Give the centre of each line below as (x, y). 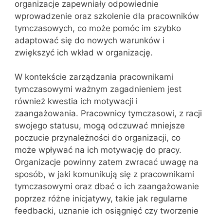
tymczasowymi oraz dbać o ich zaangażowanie (107, 186)
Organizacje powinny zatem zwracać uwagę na (107, 162)
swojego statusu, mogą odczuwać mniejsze (100, 126)
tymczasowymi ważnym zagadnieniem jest (98, 89)
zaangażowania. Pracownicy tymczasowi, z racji (108, 113)
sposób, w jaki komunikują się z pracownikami (104, 174)
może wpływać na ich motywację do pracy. (98, 150)
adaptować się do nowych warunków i (90, 40)
